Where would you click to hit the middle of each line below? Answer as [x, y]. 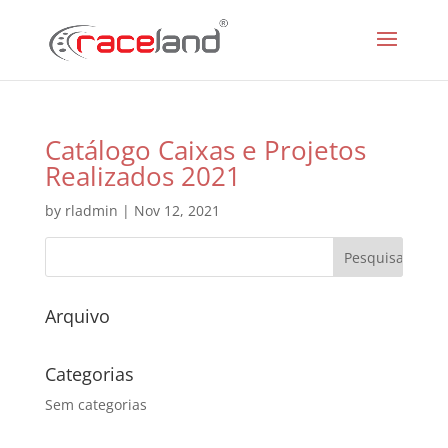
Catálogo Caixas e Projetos [205, 150]
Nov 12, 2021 [176, 210]
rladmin [91, 210]
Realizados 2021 [142, 176]
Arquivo [77, 316]
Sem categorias [95, 404]
